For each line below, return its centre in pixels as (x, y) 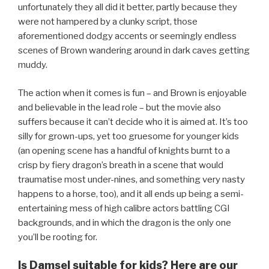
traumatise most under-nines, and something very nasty (131, 179)
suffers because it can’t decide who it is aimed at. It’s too (133, 122)
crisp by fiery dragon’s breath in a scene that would (121, 165)
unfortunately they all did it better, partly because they (128, 8)
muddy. (33, 65)
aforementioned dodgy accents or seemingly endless (127, 36)
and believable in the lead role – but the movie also (119, 107)
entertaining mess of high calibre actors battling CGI (124, 208)
